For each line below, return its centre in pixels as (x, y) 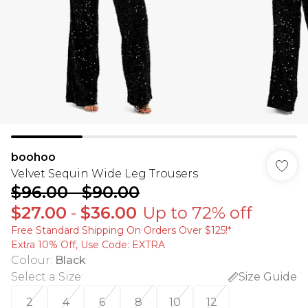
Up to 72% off (197, 213)
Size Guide (268, 277)
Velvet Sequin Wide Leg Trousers (104, 174)
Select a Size (46, 277)
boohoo (33, 157)
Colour (31, 260)
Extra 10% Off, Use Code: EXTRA (88, 245)
